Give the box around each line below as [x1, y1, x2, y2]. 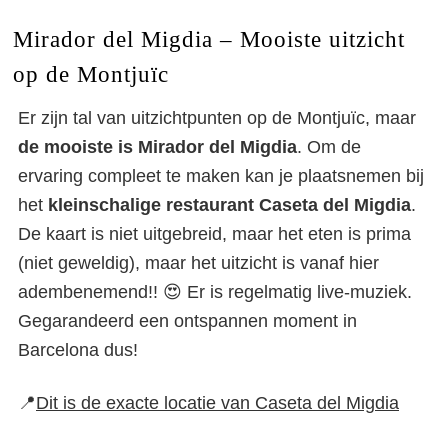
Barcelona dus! [18, 340, 138, 361]
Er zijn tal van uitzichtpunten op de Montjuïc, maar [18, 108, 416, 129]
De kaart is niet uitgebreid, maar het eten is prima [18, 224, 411, 245]
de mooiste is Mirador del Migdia [18, 137, 297, 158]
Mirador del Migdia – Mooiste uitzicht [12, 26, 405, 53]
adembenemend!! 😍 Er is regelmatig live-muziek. [18, 282, 412, 303]
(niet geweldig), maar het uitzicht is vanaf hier [18, 253, 379, 274]
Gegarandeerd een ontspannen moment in [18, 311, 357, 332]
